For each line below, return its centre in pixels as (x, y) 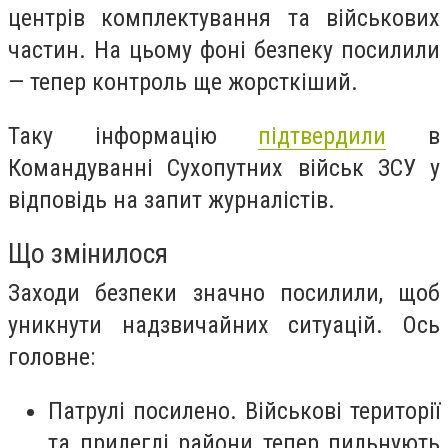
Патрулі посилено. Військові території (244, 410)
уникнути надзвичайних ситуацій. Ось (224, 325)
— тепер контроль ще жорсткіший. (183, 82)
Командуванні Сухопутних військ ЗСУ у (224, 167)
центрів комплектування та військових (224, 18)
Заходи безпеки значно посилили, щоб (224, 293)
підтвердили (322, 135)
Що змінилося (88, 254)
